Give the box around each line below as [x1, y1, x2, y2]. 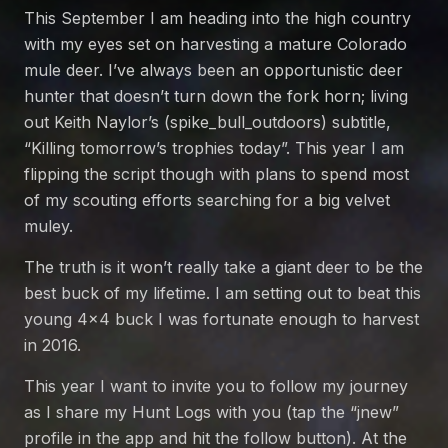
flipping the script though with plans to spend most [24, 164, 409, 185]
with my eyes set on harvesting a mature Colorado [24, 34, 407, 55]
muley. [24, 216, 73, 237]
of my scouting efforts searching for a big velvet [24, 190, 390, 211]
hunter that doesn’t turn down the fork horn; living [24, 86, 408, 107]
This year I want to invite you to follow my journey [24, 376, 408, 397]
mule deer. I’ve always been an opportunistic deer [24, 60, 403, 81]
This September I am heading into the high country [24, 8, 411, 29]
